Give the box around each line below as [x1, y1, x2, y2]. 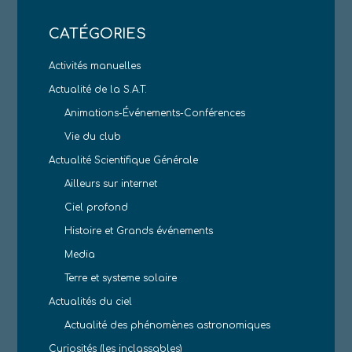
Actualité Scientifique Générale [49, 154, 199, 166]
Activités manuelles [49, 60, 141, 71]
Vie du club [64, 130, 122, 142]
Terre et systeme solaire [64, 272, 178, 284]
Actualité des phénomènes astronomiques [64, 319, 271, 331]
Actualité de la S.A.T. [49, 83, 148, 95]
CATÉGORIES [49, 25, 147, 42]
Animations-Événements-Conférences [64, 107, 246, 119]
